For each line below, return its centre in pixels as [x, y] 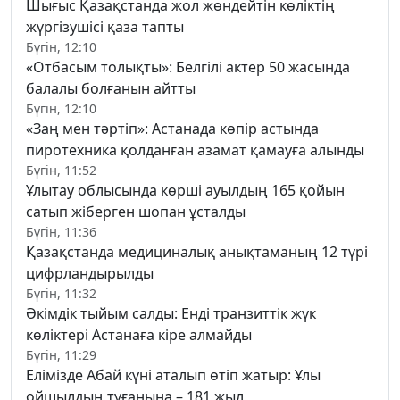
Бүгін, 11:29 [61, 355]
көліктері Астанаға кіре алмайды [139, 335]
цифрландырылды [90, 274]
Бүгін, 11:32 [61, 294]
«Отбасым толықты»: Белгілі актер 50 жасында [188, 67]
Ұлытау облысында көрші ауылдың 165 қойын [185, 191]
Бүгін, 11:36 [61, 232]
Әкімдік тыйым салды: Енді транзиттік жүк [171, 314]
